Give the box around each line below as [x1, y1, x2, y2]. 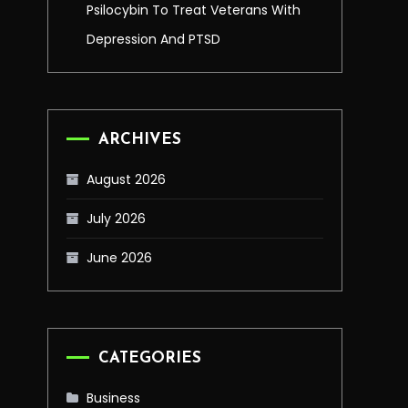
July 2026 [87, 209, 146, 228]
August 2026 [87, 170, 166, 189]
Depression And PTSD [87, 30, 220, 48]
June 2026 [87, 249, 152, 267]
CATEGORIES [98, 351, 201, 366]
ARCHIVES [98, 132, 181, 148]
